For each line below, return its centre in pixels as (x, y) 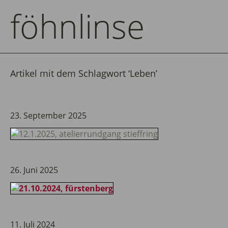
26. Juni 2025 (34, 170)
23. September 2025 (48, 116)
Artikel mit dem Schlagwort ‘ (70, 73)
